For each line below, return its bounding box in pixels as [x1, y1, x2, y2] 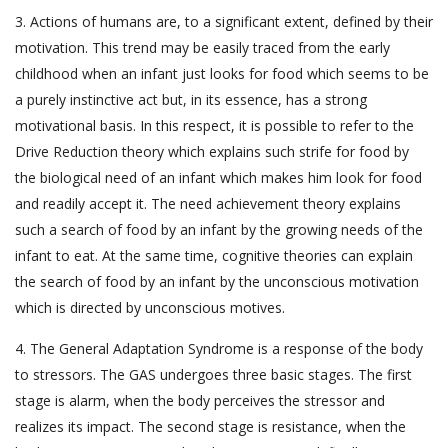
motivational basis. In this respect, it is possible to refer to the [15, 116, 414, 136]
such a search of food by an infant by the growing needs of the [15, 220, 423, 240]
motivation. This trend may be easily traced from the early [15, 38, 390, 58]
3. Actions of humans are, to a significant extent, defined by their [15, 12, 433, 32]
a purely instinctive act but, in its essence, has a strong [15, 90, 367, 110]
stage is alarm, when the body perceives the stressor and [15, 391, 385, 411]
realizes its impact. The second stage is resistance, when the [15, 417, 406, 437]
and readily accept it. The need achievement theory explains [15, 194, 401, 214]
